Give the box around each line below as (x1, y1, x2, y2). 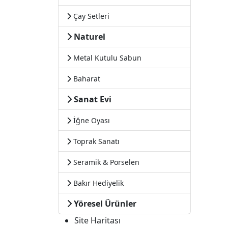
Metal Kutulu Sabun (71, 53, 141, 63)
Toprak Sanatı (71, 136, 120, 146)
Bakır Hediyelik (71, 178, 124, 188)
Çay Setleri (71, 11, 109, 21)
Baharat (71, 74, 100, 83)
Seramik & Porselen (71, 157, 139, 167)
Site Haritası (74, 215, 121, 226)
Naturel (74, 31, 105, 42)
